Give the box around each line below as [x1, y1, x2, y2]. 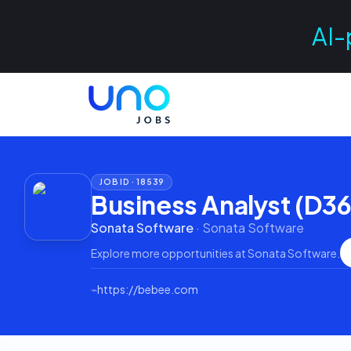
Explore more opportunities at [91, 245, 248, 260]
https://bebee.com [97, 282, 198, 296]
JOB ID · [100, 177, 137, 186]
